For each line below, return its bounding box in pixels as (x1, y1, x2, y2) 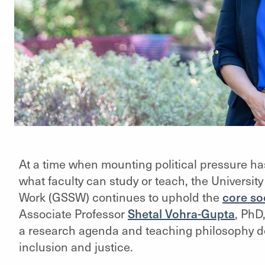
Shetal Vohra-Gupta (127, 205, 235, 222)
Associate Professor (18, 205, 128, 222)
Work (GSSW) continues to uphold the (18, 188, 222, 205)
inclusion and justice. (18, 238, 133, 255)
